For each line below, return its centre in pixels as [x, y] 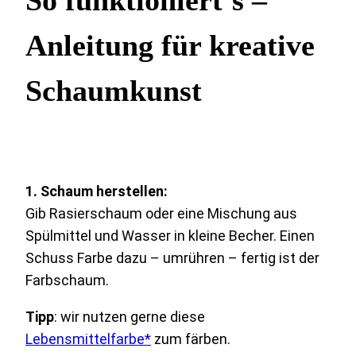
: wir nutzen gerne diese [130, 317]
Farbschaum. [67, 281]
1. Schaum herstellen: [97, 192]
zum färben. [191, 339]
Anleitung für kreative [170, 46]
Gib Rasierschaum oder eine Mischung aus [161, 214]
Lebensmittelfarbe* [88, 339]
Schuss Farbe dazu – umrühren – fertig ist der [172, 258]
